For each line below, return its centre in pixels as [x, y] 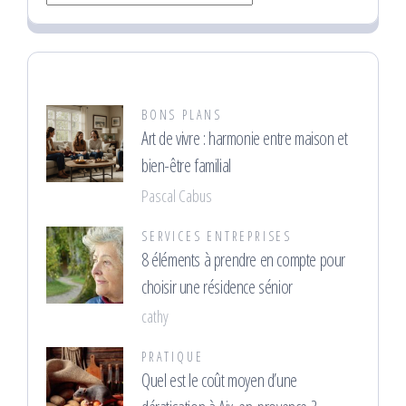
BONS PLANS [182, 115]
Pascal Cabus [177, 195]
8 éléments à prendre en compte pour [244, 259]
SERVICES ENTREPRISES [217, 236]
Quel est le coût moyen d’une [219, 381]
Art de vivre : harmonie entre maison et [245, 139]
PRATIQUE [173, 357]
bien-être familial [186, 166]
